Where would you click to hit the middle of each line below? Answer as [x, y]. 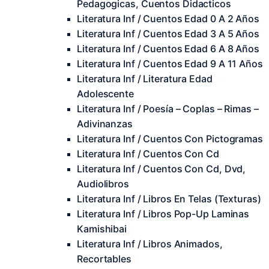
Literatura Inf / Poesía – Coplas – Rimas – [168, 109]
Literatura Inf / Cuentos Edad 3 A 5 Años [168, 34]
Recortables [104, 259]
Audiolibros [103, 184]
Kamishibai [102, 229]
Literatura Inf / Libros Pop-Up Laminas [163, 214]
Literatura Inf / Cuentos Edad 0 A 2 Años [168, 19]
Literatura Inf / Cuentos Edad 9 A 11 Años [170, 64]
